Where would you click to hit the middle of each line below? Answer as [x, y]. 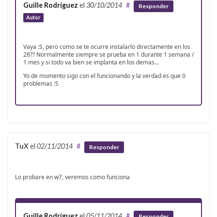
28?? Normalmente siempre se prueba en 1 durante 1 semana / [108, 55]
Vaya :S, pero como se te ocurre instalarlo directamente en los [107, 47]
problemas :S [41, 84]
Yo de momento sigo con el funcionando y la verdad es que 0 [104, 76]
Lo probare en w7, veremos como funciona [72, 177]
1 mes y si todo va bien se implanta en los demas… [91, 62]
